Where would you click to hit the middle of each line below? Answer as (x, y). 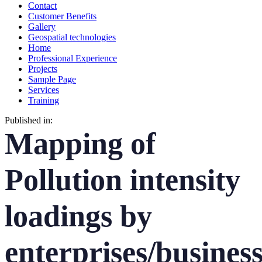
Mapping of (80, 144)
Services (44, 90)
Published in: (29, 120)
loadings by (78, 216)
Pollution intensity (123, 180)
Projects (43, 69)
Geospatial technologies (72, 37)
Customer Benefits (62, 16)
